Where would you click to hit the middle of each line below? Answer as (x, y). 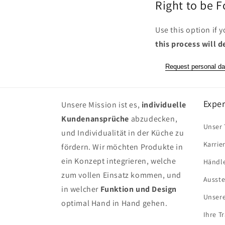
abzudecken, (154, 119)
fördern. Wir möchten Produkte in (122, 147)
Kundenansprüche (96, 119)
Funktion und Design (139, 189)
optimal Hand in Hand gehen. (115, 203)
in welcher (81, 189)
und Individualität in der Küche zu (123, 133)
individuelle (164, 105)
